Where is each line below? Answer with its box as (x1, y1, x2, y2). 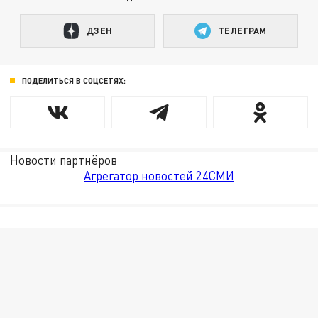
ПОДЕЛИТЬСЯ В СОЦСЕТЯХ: (21, 75, 126, 85)
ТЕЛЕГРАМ (219, 25, 267, 37)
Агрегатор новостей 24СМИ (84, 168, 234, 184)
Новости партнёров (10, 153, 118, 168)
